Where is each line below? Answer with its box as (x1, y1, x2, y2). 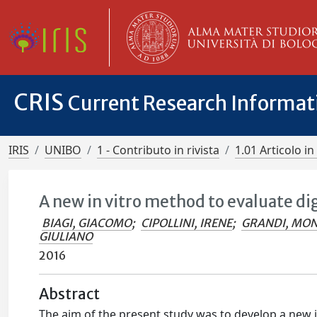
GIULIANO (39, 229, 93, 243)
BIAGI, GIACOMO (42, 216, 132, 230)
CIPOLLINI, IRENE (141, 216, 233, 230)
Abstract (39, 285, 100, 304)
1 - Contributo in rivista (97, 142, 219, 158)
